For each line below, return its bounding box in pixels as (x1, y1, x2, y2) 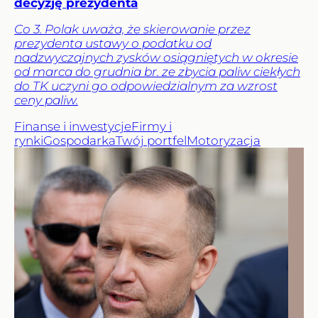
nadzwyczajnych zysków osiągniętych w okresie (14, 50, 298, 65)
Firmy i (131, 119, 172, 134)
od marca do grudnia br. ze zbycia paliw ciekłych (14, 65, 300, 79)
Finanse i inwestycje (14, 119, 131, 134)
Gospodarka (43, 133, 116, 148)
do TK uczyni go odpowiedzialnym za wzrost (14, 79, 278, 94)
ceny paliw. (14, 93, 78, 108)
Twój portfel (116, 133, 187, 148)
